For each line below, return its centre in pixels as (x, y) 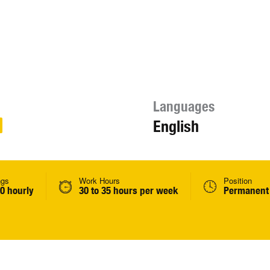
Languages (184, 106)
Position (238, 181)
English (176, 126)
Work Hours (99, 181)
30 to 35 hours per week (129, 190)
